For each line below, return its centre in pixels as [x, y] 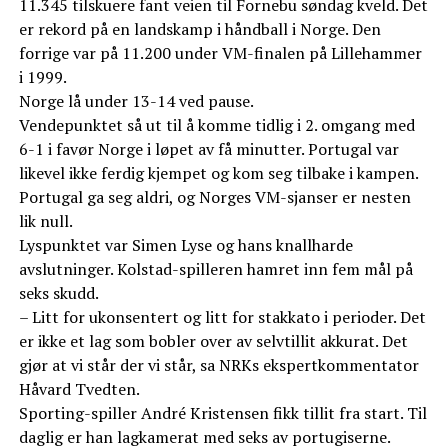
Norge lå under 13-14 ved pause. [136, 101]
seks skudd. [58, 293]
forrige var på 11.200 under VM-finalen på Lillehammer [220, 53]
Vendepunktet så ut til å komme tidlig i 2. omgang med [216, 125]
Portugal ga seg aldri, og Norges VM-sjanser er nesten [214, 197]
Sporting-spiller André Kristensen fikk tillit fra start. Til [222, 413]
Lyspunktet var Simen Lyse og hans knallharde [185, 245]
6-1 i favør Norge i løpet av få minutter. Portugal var [208, 149]
